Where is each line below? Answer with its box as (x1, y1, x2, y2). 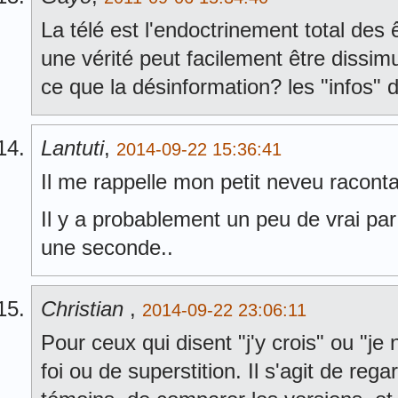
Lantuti (41, 136, 104, 160)
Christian (41, 297, 130, 321)
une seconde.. (41, 235, 173, 259)
